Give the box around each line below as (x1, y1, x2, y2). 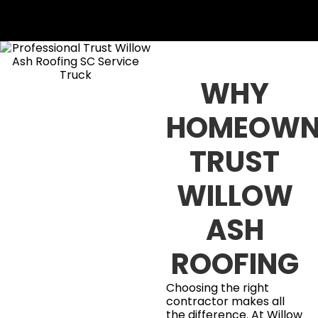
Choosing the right (165, 279, 269, 296)
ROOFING (170, 243, 299, 284)
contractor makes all (165, 292, 285, 309)
